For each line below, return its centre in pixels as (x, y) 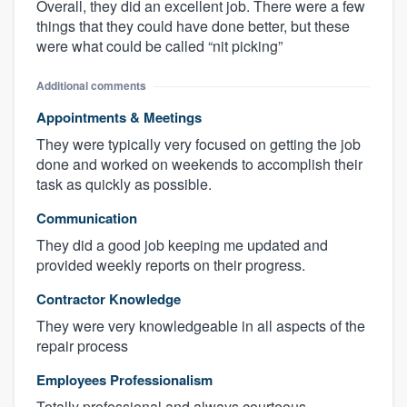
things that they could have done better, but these (193, 26)
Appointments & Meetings (119, 118)
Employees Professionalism (124, 380)
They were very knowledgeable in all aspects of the (201, 326)
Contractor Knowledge (109, 299)
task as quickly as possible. (124, 184)
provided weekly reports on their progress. (171, 265)
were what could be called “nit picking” (159, 46)
